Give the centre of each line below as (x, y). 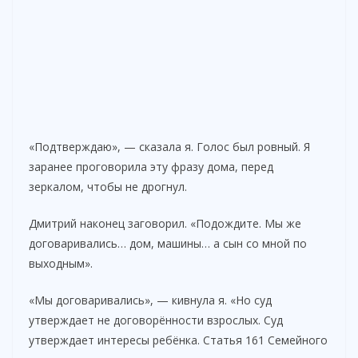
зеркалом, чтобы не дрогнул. (108, 187)
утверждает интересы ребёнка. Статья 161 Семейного (178, 340)
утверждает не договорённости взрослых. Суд (156, 320)
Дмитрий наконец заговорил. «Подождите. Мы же (165, 224)
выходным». (61, 264)
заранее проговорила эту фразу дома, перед (151, 167)
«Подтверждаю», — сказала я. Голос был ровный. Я (169, 147)
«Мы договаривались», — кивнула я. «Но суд (150, 300)
